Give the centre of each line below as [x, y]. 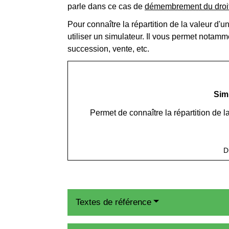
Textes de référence [113, 202]
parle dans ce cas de [106, 7]
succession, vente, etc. [108, 49]
